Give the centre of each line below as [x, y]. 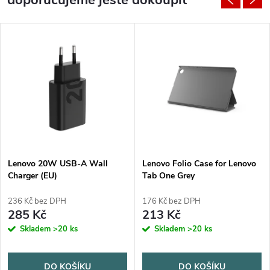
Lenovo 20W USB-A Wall [58, 163]
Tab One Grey [168, 175]
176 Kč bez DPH [171, 201]
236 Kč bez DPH [37, 201]
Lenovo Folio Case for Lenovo [199, 163]
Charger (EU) [33, 175]
